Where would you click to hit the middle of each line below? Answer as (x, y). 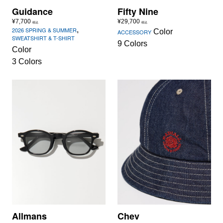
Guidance (32, 11)
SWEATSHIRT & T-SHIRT (43, 38)
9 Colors (132, 43)
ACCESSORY (134, 32)
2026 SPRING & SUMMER (44, 30)
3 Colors (27, 61)
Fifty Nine (138, 11)
